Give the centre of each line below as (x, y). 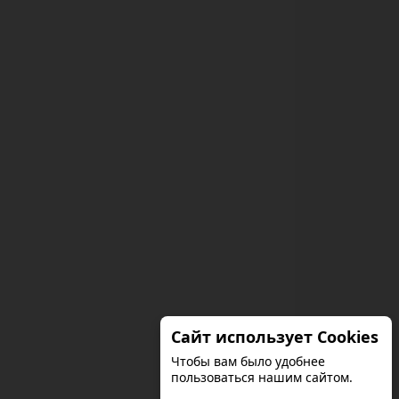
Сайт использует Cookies (275, 337)
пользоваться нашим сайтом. (262, 377)
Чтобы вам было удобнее (248, 361)
